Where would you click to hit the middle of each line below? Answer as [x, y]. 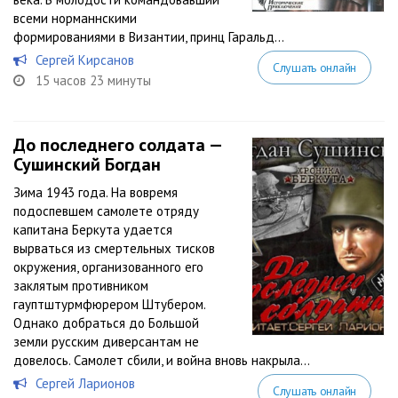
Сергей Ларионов [85, 383]
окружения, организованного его [108, 267]
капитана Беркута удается [93, 230]
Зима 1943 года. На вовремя [96, 192]
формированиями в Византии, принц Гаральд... [149, 37]
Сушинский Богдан [87, 164]
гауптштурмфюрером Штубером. [109, 304]
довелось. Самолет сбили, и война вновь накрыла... [162, 360]
